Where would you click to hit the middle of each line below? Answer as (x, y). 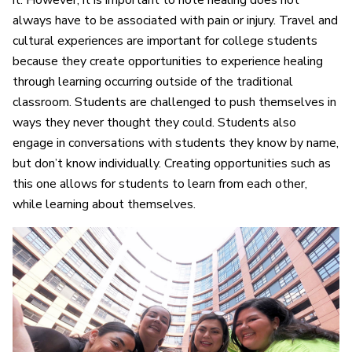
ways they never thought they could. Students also (154, 123)
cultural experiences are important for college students (165, 41)
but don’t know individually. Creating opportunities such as (172, 164)
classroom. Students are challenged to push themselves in (174, 103)
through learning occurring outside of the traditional (153, 82)
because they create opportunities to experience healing (168, 62)
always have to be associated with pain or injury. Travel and (175, 21)
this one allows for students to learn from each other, (160, 184)
